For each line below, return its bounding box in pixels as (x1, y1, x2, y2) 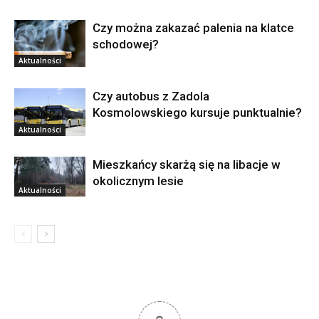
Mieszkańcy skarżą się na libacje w (93, 157, 281, 172)
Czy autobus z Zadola (93, 88, 209, 103)
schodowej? (93, 36, 159, 51)
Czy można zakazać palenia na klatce (93, 20, 294, 35)
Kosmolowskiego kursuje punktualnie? (93, 105, 302, 120)
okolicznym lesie (93, 173, 184, 188)
